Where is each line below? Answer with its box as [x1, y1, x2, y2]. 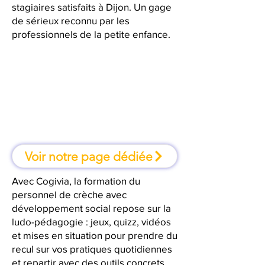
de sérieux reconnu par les [12, 15, 130, 26]
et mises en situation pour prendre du [12, 230, 177, 241]
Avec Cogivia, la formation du [12, 175, 140, 186]
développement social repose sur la [12, 202, 171, 214]
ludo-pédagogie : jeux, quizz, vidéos [12, 216, 171, 227]
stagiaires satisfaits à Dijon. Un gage [12, 1, 172, 12]
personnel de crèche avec [12, 189, 127, 200]
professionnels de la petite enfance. [12, 28, 170, 40]
